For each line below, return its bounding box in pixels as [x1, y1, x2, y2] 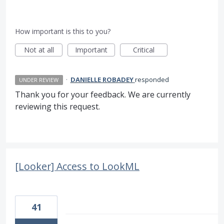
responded [134, 75, 169, 84]
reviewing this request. [15, 101, 100, 112]
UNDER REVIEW [19, 76, 59, 84]
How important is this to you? [15, 26, 110, 36]
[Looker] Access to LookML [15, 159, 139, 173]
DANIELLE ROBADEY [70, 75, 133, 84]
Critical [133, 45, 154, 55]
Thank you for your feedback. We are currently [15, 89, 190, 100]
